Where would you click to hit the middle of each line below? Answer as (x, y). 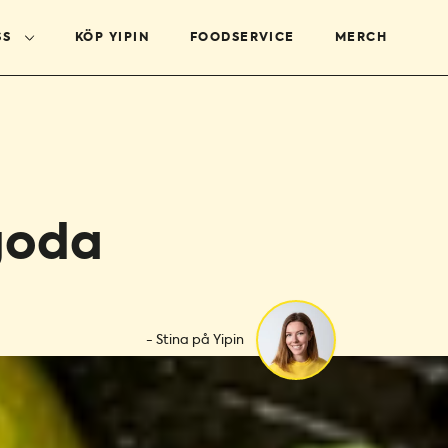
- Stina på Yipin (195, 340)
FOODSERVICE (242, 38)
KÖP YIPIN (112, 38)
